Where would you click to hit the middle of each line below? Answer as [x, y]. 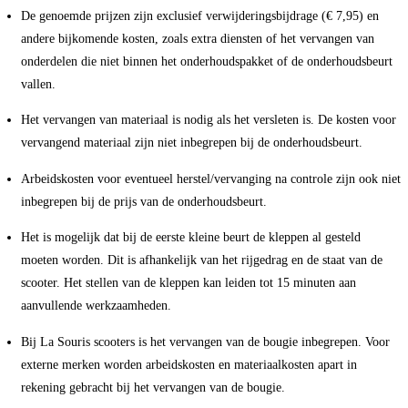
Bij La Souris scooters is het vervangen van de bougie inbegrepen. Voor [205, 341]
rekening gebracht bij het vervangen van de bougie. [153, 387]
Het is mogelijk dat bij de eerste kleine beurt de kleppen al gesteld [191, 237]
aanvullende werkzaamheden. [96, 306]
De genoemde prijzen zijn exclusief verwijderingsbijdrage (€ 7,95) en [200, 15]
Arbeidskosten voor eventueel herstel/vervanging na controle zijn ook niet [211, 178]
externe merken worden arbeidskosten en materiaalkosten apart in [189, 364]
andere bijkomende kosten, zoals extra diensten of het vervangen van [198, 38]
